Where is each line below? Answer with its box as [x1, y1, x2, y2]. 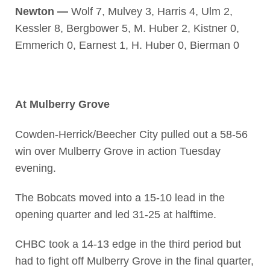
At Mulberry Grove [14, 98, 110, 111]
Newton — [14, 5, 68, 17]
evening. [14, 162, 56, 174]
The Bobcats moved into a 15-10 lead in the [14, 192, 225, 204]
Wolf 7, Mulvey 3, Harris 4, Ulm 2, [67, 5, 233, 17]
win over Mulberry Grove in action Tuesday [14, 145, 221, 157]
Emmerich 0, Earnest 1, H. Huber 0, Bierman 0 [14, 39, 239, 51]
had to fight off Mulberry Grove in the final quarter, [14, 255, 254, 268]
